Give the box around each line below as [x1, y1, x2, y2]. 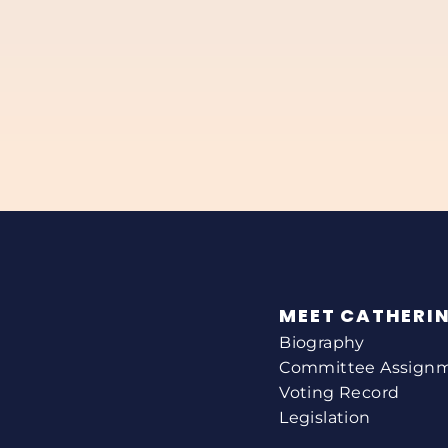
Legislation [279, 408, 371, 428]
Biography [279, 333, 365, 353]
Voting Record [279, 383, 400, 403]
